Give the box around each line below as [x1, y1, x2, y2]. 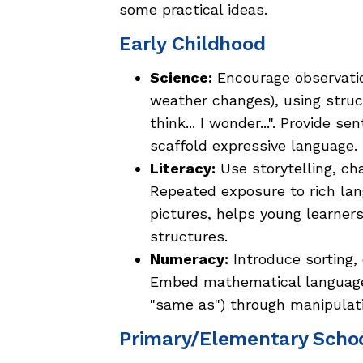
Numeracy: [150, 250, 228, 268]
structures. [150, 228, 228, 246]
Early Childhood [119, 32, 266, 56]
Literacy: [150, 160, 216, 177]
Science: [150, 69, 212, 87]
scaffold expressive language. [150, 137, 357, 155]
